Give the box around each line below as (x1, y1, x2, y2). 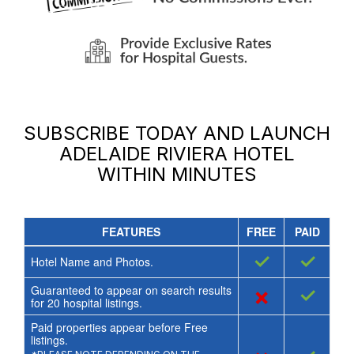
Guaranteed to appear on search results (30, 282, 232, 299)
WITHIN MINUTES (97, 163, 257, 186)
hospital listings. (59, 295, 142, 311)
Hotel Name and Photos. (30, 254, 153, 270)
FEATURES (102, 224, 160, 240)
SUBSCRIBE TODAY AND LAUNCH (24, 122, 330, 145)
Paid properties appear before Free (30, 319, 208, 336)
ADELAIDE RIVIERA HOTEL (59, 142, 295, 166)
